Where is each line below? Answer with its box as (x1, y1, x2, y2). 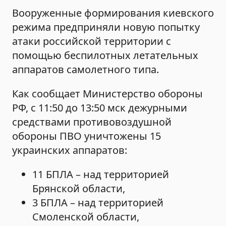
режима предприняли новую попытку (12, 20, 200, 34)
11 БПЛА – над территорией (32, 167, 169, 181)
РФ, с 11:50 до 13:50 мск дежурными (12, 100, 187, 115)
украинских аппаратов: (12, 143, 127, 157)
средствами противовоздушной (12, 115, 172, 129)
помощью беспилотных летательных (12, 48, 198, 62)
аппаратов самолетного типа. (12, 62, 159, 76)
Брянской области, (32, 181, 125, 195)
